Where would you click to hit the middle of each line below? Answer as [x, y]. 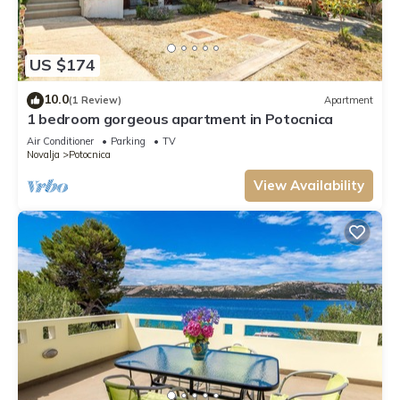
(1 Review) [95, 100]
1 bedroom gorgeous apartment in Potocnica [180, 118]
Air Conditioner [60, 141]
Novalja [43, 154]
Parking [128, 141]
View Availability [309, 185]
